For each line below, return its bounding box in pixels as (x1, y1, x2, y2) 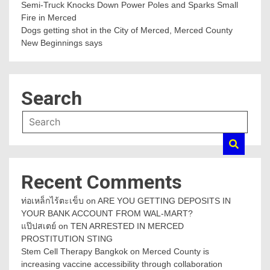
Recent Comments (21, 171, 182, 194)
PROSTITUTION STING (21, 234, 113, 244)
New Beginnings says (21, 38, 102, 48)
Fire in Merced (21, 13, 77, 23)
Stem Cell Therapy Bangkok (21, 246, 128, 257)
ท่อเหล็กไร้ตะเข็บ (21, 196, 84, 206)
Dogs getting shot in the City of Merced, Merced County (21, 25, 233, 36)
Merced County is (142, 246, 209, 257)
